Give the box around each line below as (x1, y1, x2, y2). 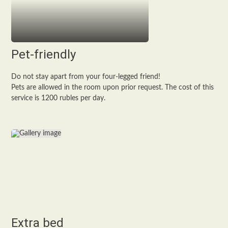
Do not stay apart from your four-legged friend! (11, 73, 161, 80)
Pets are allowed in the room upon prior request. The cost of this (11, 84, 214, 91)
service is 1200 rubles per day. (11, 95, 106, 102)
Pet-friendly (11, 47, 76, 62)
